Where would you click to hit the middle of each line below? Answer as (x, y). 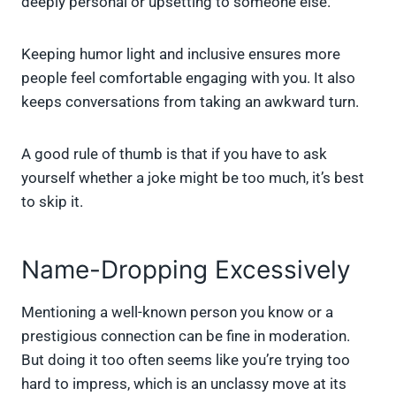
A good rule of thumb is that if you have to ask (174, 154)
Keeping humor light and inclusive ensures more (181, 54)
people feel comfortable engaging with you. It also (188, 78)
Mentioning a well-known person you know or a (177, 312)
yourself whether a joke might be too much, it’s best (193, 178)
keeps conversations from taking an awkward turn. (190, 102)
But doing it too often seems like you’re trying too (186, 360)
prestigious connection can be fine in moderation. (186, 336)
